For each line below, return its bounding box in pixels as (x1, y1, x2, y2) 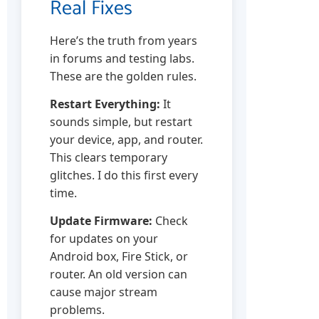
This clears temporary (50, 149, 167, 165)
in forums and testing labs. (50, 50, 194, 66)
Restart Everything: (50, 95, 160, 112)
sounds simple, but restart (50, 113, 192, 130)
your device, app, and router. (50, 131, 203, 147)
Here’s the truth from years (50, 32, 197, 48)
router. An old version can (50, 266, 187, 283)
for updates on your (50, 231, 158, 247)
